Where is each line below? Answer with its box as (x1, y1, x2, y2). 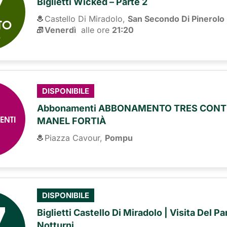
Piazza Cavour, (45, 132, 103, 143)
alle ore (76, 24, 112, 35)
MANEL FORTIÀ (37, 115, 106, 126)
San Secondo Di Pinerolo (128, 13, 225, 24)
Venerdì (45, 24, 77, 35)
